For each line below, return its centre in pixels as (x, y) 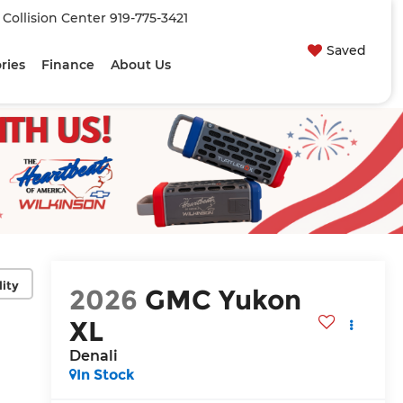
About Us (141, 65)
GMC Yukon (223, 300)
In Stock (105, 375)
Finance (68, 65)
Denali (93, 356)
